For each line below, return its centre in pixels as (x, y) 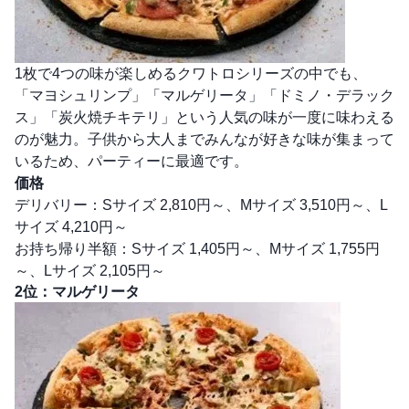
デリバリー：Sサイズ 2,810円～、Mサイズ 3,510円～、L (201, 205)
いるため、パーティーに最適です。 (131, 162)
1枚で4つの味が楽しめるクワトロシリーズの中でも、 (191, 74)
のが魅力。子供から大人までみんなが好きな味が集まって (204, 140)
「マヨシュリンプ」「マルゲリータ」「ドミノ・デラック (204, 96)
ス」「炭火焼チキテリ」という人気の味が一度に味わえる (204, 118)
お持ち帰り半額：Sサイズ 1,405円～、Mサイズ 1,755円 (197, 249)
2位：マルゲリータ (77, 292)
